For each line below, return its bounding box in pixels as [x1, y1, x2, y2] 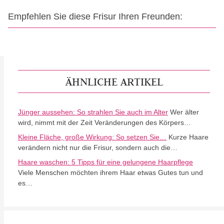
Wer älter [168, 108, 199, 116]
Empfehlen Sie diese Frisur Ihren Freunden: [8, 11, 182, 21]
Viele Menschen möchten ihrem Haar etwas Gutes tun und [18, 168, 203, 176]
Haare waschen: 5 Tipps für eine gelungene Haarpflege [18, 158, 193, 166]
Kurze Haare [166, 133, 208, 141]
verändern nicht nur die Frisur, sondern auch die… [18, 143, 177, 151]
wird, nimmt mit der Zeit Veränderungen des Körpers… [18, 118, 191, 126]
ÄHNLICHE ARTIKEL [65, 74, 163, 88]
